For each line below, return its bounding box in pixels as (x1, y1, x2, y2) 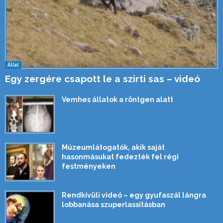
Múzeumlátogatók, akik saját (62, 143, 165, 152)
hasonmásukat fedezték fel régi (62, 153, 179, 161)
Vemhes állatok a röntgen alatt (62, 96, 173, 104)
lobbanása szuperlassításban (62, 201, 165, 209)
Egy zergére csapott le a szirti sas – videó (5, 73, 200, 85)
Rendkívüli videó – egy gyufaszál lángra (62, 191, 206, 200)
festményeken (62, 162, 115, 171)
